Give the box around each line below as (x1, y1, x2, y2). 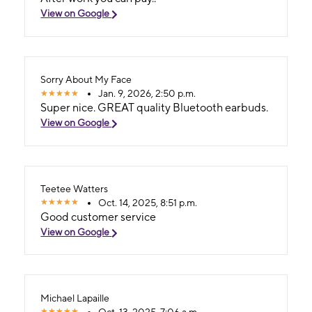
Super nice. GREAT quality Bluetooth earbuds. (40, 101, 269, 115)
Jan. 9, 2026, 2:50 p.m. (98, 88, 196, 100)
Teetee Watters (40, 182, 109, 194)
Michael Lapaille (40, 292, 110, 304)
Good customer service (40, 210, 157, 224)
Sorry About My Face (40, 74, 132, 86)
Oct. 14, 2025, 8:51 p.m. (98, 196, 198, 208)
